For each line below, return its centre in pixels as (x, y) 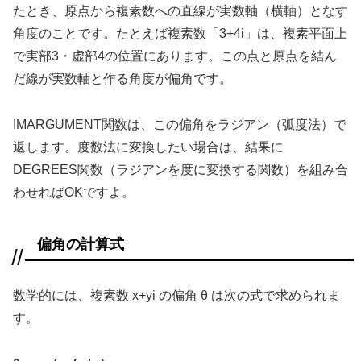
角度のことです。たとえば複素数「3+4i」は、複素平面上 (180, 34)
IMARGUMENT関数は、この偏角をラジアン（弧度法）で (180, 125)
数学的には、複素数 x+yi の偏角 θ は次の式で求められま (176, 295)
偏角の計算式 (81, 244)
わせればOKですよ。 (74, 193)
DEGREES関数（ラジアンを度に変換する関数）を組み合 (180, 170)
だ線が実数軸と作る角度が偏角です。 (122, 79)
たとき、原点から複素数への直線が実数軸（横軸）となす (180, 11)
